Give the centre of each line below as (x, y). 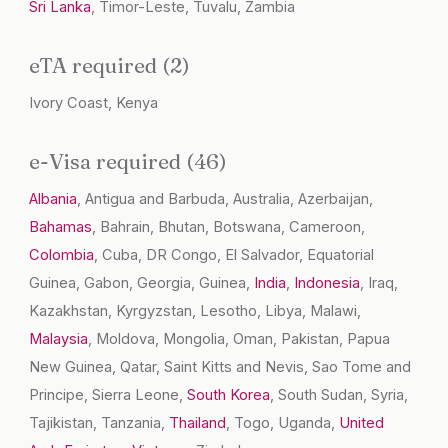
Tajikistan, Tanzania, (99, 423)
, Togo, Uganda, (283, 423)
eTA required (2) (110, 65)
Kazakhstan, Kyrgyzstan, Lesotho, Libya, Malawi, (195, 311)
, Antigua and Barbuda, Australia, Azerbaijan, (225, 199)
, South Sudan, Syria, (339, 395)
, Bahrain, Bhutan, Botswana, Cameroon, (229, 227)
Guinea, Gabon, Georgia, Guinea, (142, 283)
